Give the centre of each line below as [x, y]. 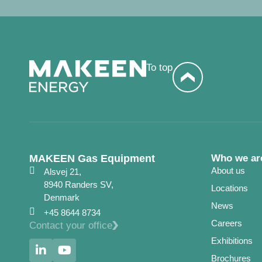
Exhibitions [232, 240]
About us [228, 170]
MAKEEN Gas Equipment [92, 158]
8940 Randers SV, [79, 184]
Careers [227, 223]
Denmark [62, 197]
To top [159, 68]
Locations [230, 188]
